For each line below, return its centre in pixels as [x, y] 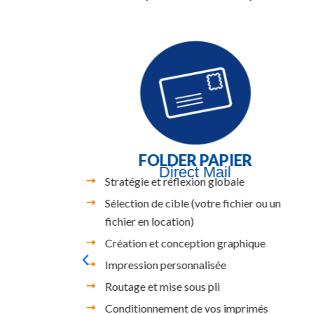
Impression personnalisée [165, 264]
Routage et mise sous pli [162, 286]
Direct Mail [196, 172]
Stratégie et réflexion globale [175, 181]
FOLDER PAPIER [195, 160]
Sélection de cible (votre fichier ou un [193, 203]
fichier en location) [149, 221]
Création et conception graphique [185, 243]
